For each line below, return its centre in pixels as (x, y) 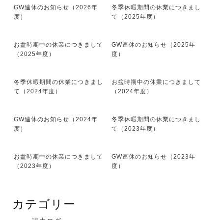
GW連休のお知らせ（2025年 (153, 45)
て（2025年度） (135, 17)
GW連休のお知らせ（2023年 (153, 157)
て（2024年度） (38, 92)
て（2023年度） (135, 129)
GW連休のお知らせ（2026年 (56, 8)
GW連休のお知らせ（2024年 (56, 120)
